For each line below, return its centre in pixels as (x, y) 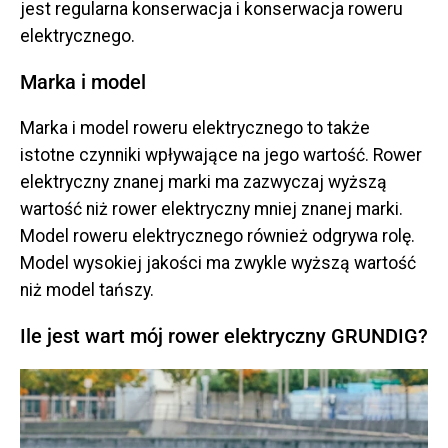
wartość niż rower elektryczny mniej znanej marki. (211, 208)
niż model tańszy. (87, 289)
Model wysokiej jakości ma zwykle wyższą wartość (218, 262)
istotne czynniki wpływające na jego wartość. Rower (221, 154)
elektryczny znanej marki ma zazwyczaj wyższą (203, 181)
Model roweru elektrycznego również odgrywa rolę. (217, 235)
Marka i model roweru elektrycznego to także (195, 127)
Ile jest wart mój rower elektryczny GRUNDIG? (224, 335)
